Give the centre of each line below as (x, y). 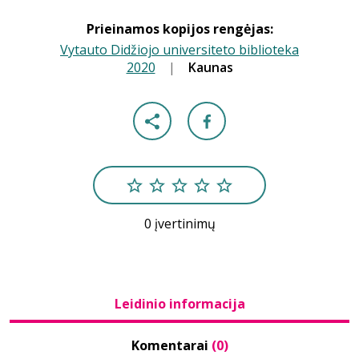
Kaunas (210, 67)
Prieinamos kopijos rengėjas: (179, 29)
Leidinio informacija (179, 304)
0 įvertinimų (179, 224)
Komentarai (171, 345)
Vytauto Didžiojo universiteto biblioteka (179, 50)
